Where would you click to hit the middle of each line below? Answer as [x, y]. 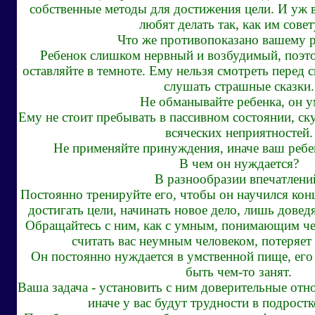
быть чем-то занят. [239, 272]
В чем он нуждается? [239, 163]
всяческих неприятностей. [239, 133]
